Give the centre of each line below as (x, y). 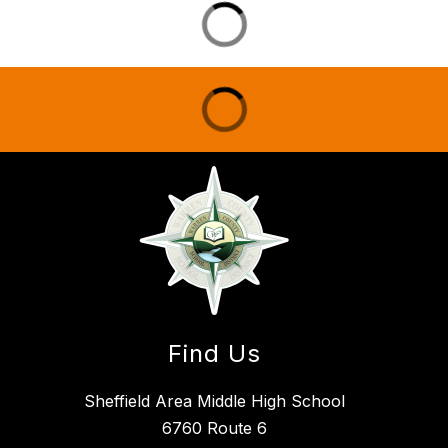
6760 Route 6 (214, 428)
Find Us (214, 354)
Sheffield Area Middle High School (214, 401)
